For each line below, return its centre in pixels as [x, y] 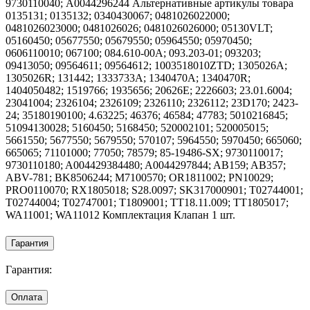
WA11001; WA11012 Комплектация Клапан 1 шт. [120, 215]
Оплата [27, 298]
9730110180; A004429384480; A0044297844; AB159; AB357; [146, 165]
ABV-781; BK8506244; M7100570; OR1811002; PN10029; [139, 178]
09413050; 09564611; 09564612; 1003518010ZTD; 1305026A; [146, 66]
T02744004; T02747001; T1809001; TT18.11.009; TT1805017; [147, 203]
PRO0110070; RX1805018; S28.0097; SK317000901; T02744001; [154, 190]
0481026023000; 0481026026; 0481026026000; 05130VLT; [139, 28]
